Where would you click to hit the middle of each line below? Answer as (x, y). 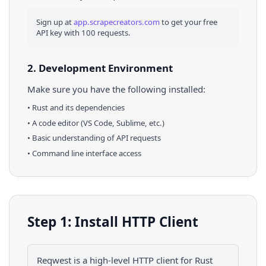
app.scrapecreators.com (117, 22)
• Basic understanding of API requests (94, 138)
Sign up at (54, 22)
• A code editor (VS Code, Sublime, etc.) (96, 123)
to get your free (189, 22)
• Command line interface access (84, 153)
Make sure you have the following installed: (116, 89)
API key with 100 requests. (83, 33)
